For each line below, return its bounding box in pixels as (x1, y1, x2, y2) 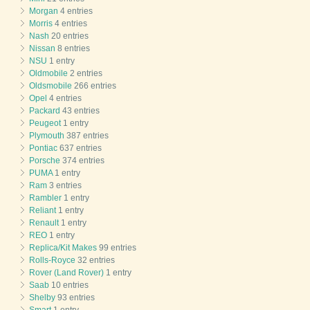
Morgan (29, 6, 58, 17)
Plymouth (29, 131, 64, 141)
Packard (29, 106, 60, 116)
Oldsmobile (29, 81, 72, 91)
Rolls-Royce (29, 255, 75, 266)
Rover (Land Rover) (29, 268, 104, 278)
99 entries (97, 243, 136, 253)
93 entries (55, 293, 95, 303)
